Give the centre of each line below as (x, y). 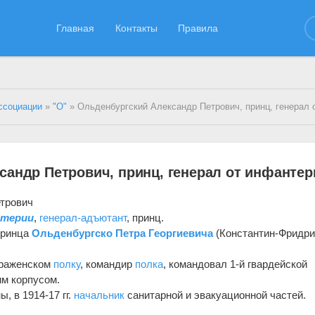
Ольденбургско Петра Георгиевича (123, 233)
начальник (99, 295)
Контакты (136, 28)
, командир (108, 264)
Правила (198, 28)
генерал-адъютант (83, 217)
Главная (76, 28)
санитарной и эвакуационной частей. (216, 295)
